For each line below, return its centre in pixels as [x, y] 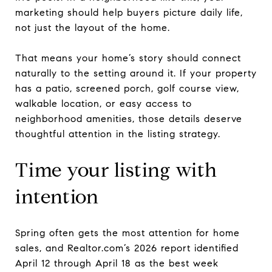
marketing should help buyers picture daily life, [129, 12]
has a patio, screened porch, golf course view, [127, 88]
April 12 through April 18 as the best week [117, 263]
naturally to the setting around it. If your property [136, 73]
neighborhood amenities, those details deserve [129, 118]
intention [57, 196]
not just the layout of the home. [93, 27]
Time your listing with [116, 170]
